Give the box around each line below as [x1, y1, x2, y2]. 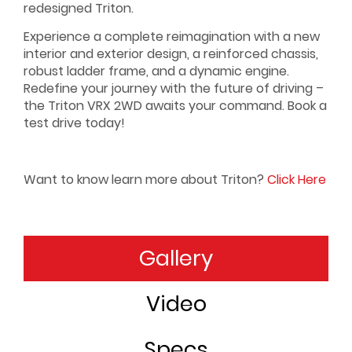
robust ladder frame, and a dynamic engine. [24, 61, 289, 80]
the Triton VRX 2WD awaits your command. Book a [24, 96, 327, 115]
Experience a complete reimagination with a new [24, 27, 320, 46]
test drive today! [24, 113, 125, 132]
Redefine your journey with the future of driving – [24, 79, 324, 97]
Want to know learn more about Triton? [24, 170, 264, 189]
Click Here [267, 170, 326, 189]
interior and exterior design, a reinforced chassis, [24, 44, 318, 63]
